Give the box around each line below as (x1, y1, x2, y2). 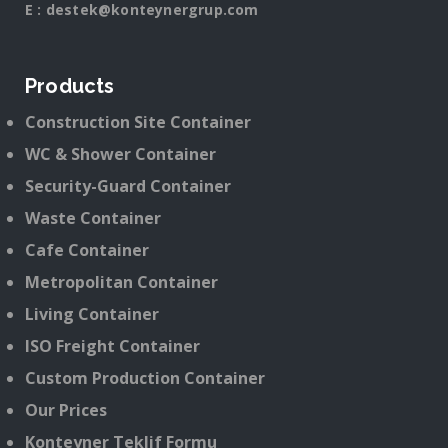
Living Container (25, 303, 159, 325)
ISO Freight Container (25, 335, 200, 357)
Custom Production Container (25, 367, 265, 389)
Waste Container (25, 207, 161, 229)
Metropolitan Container (25, 271, 218, 293)
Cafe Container (25, 239, 149, 261)
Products (25, 74, 115, 98)
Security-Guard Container (25, 175, 231, 197)
